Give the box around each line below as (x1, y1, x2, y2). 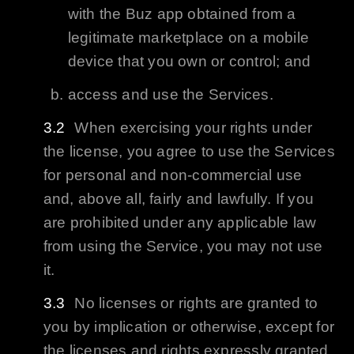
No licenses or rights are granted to (74, 294, 318, 311)
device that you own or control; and (67, 52, 311, 70)
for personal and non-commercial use (43, 166, 303, 183)
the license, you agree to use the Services (43, 142, 335, 160)
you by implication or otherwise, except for (43, 318, 335, 335)
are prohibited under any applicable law (43, 213, 317, 231)
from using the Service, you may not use (43, 237, 323, 254)
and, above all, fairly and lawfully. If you (43, 190, 314, 207)
